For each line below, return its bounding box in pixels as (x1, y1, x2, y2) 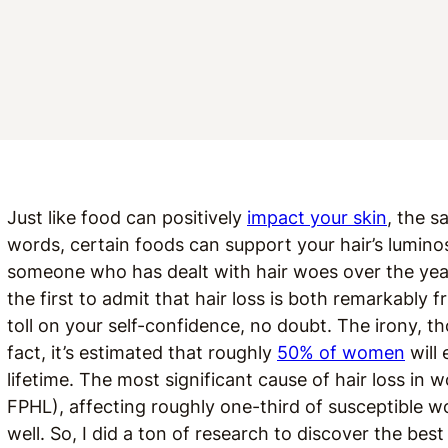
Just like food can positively (7, 207, 247, 228)
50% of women (277, 342, 405, 363)
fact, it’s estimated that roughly (7, 342, 277, 363)
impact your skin (247, 207, 387, 228)
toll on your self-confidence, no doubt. (7, 315, 337, 336)
